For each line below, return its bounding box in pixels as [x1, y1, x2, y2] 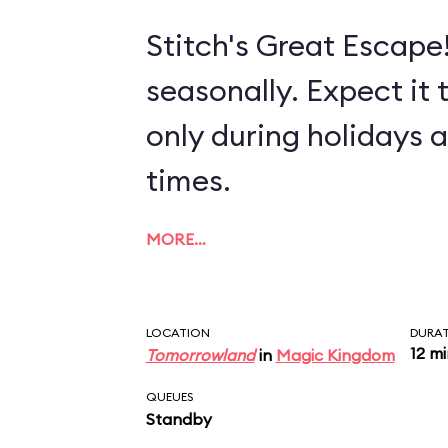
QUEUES [145, 389, 193, 404]
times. [145, 161, 231, 199]
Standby [145, 409, 212, 429]
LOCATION [145, 325, 210, 340]
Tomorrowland [145, 345, 255, 365]
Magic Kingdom [275, 345, 395, 365]
